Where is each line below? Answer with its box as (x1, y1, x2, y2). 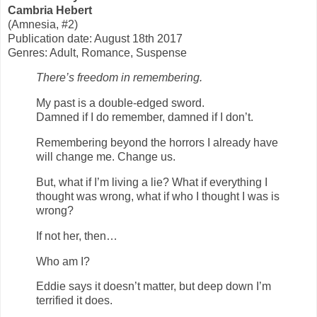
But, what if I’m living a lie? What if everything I (36, 175, 267, 188)
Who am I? (36, 255, 93, 267)
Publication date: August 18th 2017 (8, 32, 183, 45)
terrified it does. (36, 294, 115, 307)
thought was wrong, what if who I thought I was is (36, 190, 279, 202)
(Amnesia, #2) (8, 18, 78, 30)
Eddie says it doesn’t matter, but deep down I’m (36, 280, 271, 293)
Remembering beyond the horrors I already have (36, 137, 278, 149)
